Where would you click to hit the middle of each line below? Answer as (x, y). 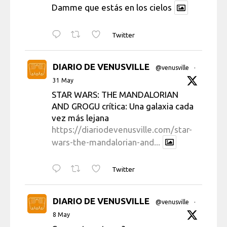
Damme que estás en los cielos (112, 8)
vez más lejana (80, 118)
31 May (63, 80)
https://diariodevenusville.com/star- (122, 129)
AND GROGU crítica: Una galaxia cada (123, 106)
